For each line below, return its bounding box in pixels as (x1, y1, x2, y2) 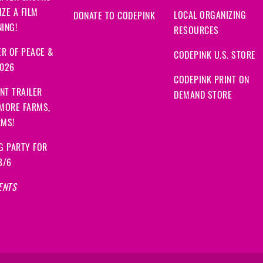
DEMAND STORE (174, 91, 232, 101)
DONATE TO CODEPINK (73, 12, 155, 22)
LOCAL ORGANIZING (174, 11, 246, 21)
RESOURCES (174, 26, 219, 36)
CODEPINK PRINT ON (174, 76, 249, 86)
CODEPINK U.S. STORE (174, 51, 256, 61)
